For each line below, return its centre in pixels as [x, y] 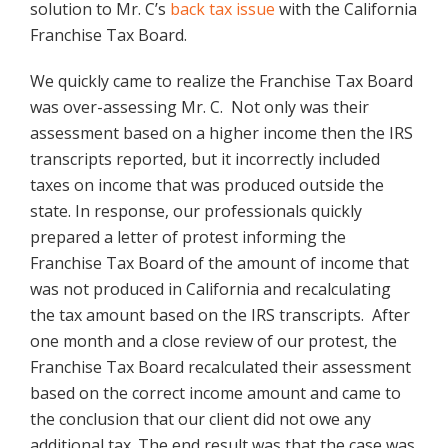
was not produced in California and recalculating [210, 289]
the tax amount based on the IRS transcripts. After [220, 315]
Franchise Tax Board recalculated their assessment [220, 367]
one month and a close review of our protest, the [213, 341]
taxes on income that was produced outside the [207, 185]
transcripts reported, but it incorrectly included [205, 159]
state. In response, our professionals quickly [196, 211]
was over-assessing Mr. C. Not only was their [199, 107]
